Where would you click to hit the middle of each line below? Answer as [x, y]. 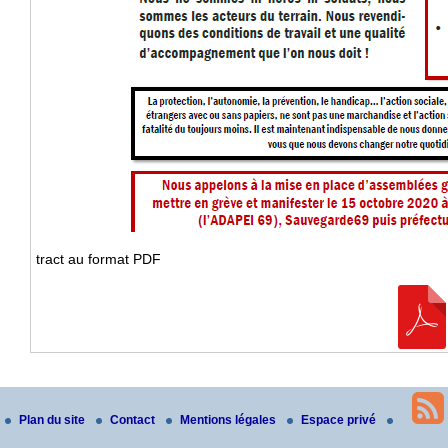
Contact [133, 419]
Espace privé [339, 419]
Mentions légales [229, 419]
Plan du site [53, 419]
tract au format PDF [98, 259]
